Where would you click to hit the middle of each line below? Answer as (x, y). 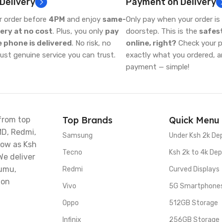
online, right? (151, 43)
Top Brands (88, 120)
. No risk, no (91, 43)
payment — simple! (158, 67)
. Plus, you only (79, 31)
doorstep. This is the (163, 31)
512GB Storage (193, 203)
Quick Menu (194, 120)
